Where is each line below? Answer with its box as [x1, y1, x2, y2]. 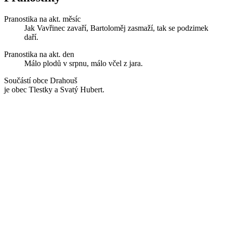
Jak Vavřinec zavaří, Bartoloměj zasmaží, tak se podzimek [24, 23, 208, 32]
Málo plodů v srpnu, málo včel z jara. [24, 59, 143, 68]
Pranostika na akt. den [4, 49, 74, 59]
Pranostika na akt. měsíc [4, 14, 81, 23]
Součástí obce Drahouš [4, 76, 77, 85]
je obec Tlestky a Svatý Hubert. [4, 85, 104, 94]
